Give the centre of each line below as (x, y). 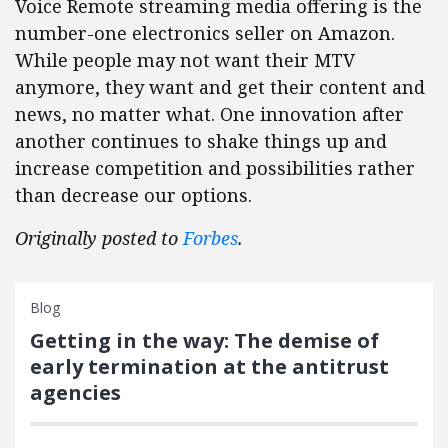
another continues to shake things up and (201, 141)
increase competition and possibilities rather (215, 168)
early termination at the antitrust (209, 366)
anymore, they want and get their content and (220, 87)
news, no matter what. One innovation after (209, 114)
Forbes (210, 238)
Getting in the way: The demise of (204, 340)
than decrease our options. (133, 195)
